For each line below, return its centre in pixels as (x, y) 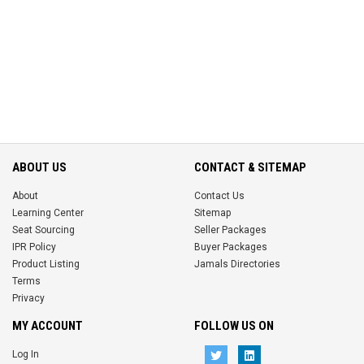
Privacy (28, 298)
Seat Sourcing (43, 230)
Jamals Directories (237, 264)
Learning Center (48, 212)
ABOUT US (39, 167)
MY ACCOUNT (48, 325)
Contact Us (219, 195)
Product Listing (46, 264)
